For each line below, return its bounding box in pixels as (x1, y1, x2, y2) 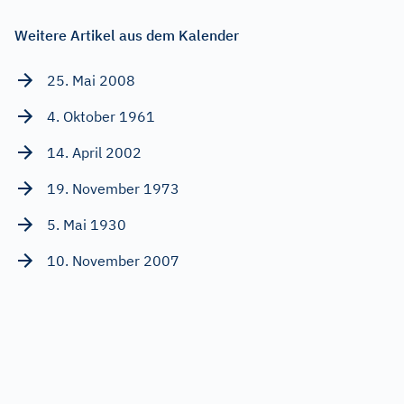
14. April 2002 (47, 142, 142, 161)
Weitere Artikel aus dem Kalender (14, 25, 239, 44)
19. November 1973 (47, 179, 179, 197)
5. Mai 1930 (47, 215, 126, 234)
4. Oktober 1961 (47, 106, 155, 125)
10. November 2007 (47, 251, 179, 270)
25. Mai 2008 (47, 70, 135, 89)
